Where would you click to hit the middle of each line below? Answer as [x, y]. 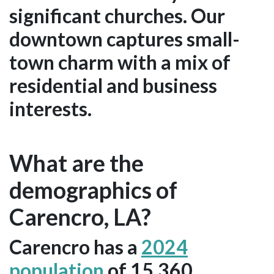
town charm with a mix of [120, 62]
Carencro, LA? [80, 217]
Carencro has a [75, 246]
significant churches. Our [117, 15]
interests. [50, 108]
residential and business [113, 85]
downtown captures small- [124, 39]
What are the [76, 163]
